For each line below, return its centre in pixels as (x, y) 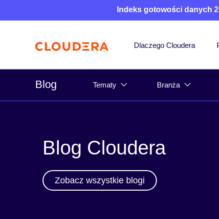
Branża (168, 85)
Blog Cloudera (104, 147)
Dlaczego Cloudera (164, 45)
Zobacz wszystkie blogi (100, 180)
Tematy (105, 85)
